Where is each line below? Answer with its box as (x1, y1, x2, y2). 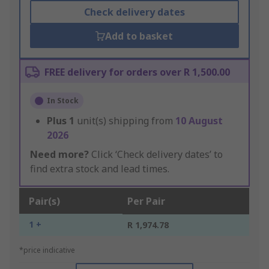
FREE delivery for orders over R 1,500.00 (44, 65, 230, 79)
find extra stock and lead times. (30, 162, 169, 176)
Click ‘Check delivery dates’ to (89, 148, 223, 162)
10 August (175, 114, 223, 128)
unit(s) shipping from (77, 114, 175, 128)
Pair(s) (29, 195, 60, 208)
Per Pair (127, 195, 165, 208)
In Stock (47, 95, 79, 106)
